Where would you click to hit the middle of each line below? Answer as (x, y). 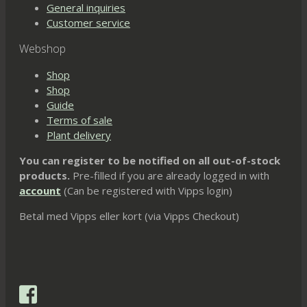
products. (45, 175)
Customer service (88, 22)
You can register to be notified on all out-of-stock (150, 160)
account (40, 190)
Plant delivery (79, 135)
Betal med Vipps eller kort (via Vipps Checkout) (129, 216)
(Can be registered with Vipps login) (147, 190)
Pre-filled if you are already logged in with (170, 175)
